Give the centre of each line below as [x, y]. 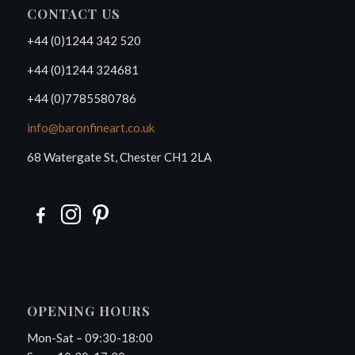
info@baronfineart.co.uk [90, 128]
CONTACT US [73, 14]
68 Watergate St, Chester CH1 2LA [119, 157]
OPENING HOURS [88, 311]
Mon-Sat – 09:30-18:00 [90, 337]
